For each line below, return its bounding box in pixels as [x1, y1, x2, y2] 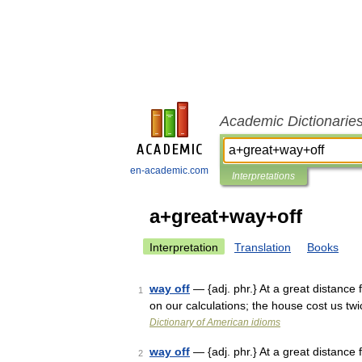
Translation [234, 241, 291, 254]
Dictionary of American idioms [149, 317, 280, 328]
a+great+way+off [149, 205, 302, 227]
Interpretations [232, 170, 295, 182]
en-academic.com [130, 165, 208, 176]
